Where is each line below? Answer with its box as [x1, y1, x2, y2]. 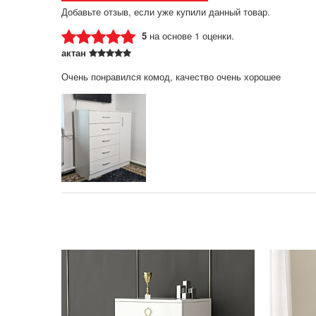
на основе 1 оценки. [150, 28, 234, 42]
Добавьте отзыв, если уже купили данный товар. [61, 4, 270, 18]
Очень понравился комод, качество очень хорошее [61, 69, 281, 83]
